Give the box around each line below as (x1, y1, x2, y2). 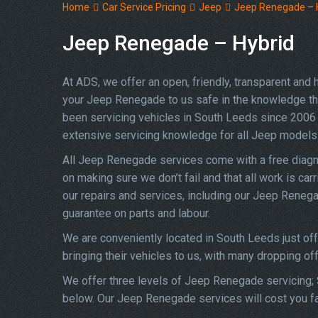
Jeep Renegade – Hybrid (62, 31, 295, 55)
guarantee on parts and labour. (62, 207, 210, 220)
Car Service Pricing (102, 1, 186, 13)
